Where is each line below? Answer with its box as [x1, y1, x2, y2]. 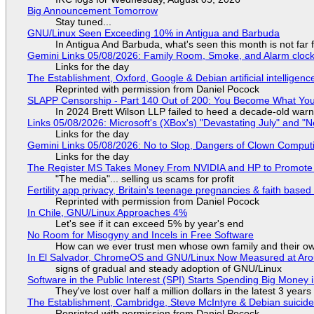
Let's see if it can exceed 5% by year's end [55, 217, 244, 229]
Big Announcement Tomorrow [27, 4, 158, 16]
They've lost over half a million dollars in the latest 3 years [55, 285, 311, 296]
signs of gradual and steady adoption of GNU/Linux [55, 262, 282, 274]
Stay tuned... [55, 15, 111, 27]
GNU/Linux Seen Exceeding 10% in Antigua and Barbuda [27, 27, 280, 39]
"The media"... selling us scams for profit [55, 172, 234, 184]
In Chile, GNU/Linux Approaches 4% [27, 206, 187, 218]
